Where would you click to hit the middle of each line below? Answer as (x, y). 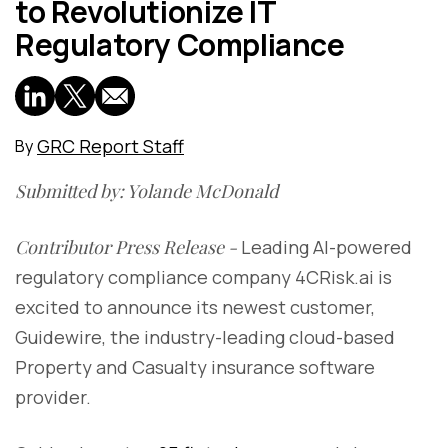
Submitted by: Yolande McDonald (146, 190)
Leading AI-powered (324, 246)
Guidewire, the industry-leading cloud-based (205, 336)
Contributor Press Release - (126, 246)
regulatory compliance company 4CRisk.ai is (203, 276)
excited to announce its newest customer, (195, 306)
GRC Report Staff (110, 145)
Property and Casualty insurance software (195, 366)
